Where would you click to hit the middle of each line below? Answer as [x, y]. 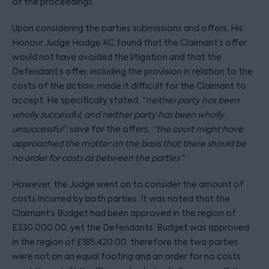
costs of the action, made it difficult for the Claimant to [129, 86]
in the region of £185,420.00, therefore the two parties [125, 242]
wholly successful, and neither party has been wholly [118, 115]
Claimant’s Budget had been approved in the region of [124, 213]
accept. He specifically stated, [77, 100]
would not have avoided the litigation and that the [117, 57]
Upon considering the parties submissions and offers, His [128, 28]
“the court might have [198, 129]
